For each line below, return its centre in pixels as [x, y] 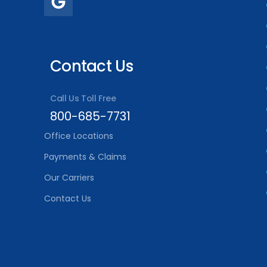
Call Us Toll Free [83, 99]
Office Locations [79, 136]
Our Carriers [69, 178]
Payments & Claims [85, 157]
